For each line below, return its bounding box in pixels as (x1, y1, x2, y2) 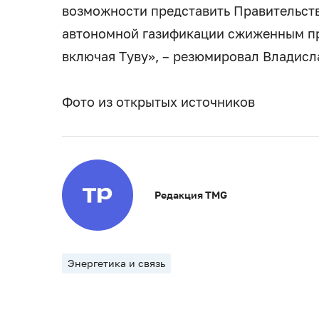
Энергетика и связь (68, 257, 165, 270)
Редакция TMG (155, 189, 227, 202)
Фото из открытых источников (62, 94, 255, 110)
